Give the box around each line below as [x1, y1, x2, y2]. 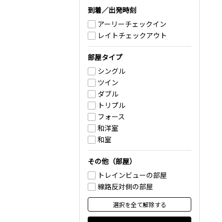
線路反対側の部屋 [98, 181, 153, 191]
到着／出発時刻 [88, 5, 136, 15]
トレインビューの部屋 [98, 170, 167, 180]
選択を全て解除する [112, 200, 166, 209]
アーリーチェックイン [98, 19, 166, 29]
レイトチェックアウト [98, 30, 167, 40]
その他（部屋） [88, 156, 136, 166]
